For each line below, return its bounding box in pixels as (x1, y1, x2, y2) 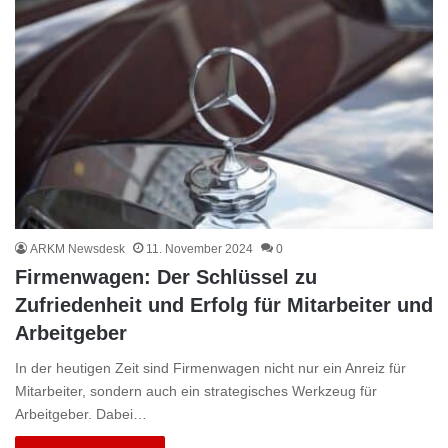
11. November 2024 (146, 242, 253, 257)
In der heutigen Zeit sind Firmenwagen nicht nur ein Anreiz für (15, 360, 406, 377)
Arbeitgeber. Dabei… (15, 406, 147, 423)
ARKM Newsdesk (30, 242, 125, 257)
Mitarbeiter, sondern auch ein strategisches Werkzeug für (15, 383, 377, 400)
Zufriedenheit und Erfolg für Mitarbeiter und (15, 294, 433, 317)
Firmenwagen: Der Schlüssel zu (15, 266, 317, 289)
